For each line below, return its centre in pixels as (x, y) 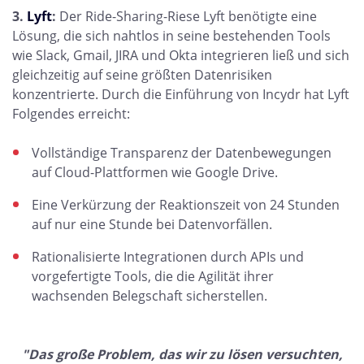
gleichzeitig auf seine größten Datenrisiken (142, 75)
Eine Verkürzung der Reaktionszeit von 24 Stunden (186, 205)
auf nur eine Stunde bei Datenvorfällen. (152, 224)
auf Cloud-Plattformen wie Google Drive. (155, 172)
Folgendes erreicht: (71, 114)
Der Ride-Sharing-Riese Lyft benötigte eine (188, 16)
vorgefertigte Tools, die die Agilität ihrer (153, 276)
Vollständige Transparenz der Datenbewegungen (182, 153)
